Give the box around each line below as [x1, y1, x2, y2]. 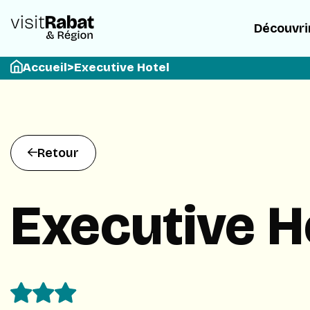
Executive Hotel [74, 60, 170, 75]
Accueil [23, 60, 67, 75]
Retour [37, 145, 79, 161]
